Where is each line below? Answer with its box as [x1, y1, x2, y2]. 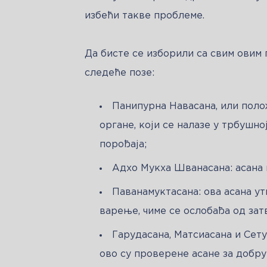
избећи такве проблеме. [85, 11, 204, 20]
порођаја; [100, 139, 147, 149]
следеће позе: [85, 68, 154, 77]
